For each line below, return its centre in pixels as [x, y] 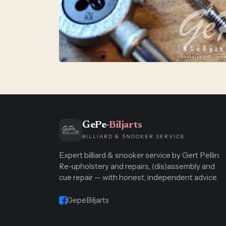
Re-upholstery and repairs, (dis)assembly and [137, 166]
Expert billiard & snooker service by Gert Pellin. [139, 155]
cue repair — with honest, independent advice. [138, 177]
